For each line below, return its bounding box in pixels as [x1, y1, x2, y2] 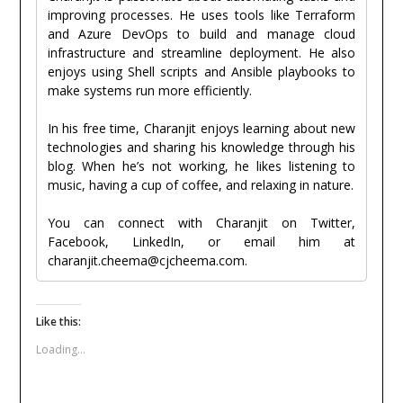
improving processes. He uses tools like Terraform [47, 6, 356, 24]
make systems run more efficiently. [47, 82, 252, 100]
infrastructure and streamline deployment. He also [47, 44, 356, 62]
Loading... [35, 342, 85, 358]
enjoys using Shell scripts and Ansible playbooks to [47, 63, 356, 81]
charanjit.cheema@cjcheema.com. [47, 252, 247, 270]
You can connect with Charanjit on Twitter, [47, 214, 356, 232]
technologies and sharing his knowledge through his [47, 139, 356, 157]
